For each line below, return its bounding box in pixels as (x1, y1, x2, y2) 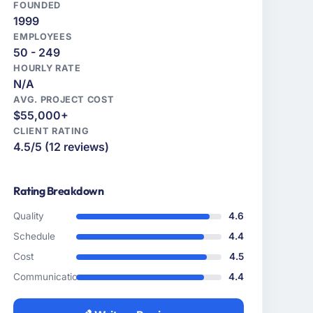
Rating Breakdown (13, 184, 104, 198)
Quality (13, 210, 45, 222)
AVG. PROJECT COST (13, 94, 115, 105)
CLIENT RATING (13, 126, 89, 137)
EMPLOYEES (13, 31, 72, 43)
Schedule (13, 231, 56, 242)
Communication (13, 271, 84, 283)
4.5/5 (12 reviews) (13, 140, 110, 154)
